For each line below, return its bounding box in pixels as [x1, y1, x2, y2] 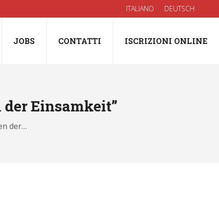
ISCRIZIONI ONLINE [125, 36, 208, 46]
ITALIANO [126, 4, 154, 13]
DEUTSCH [164, 4, 195, 13]
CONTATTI [58, 36, 102, 46]
